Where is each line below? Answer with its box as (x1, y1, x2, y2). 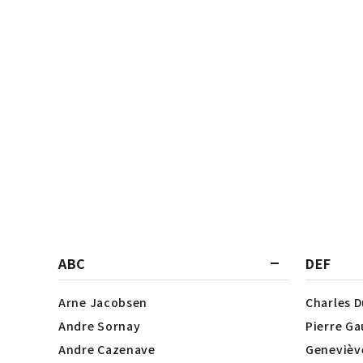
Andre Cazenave (58, 341, 156, 357)
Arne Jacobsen (58, 294, 148, 310)
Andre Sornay (58, 318, 141, 334)
